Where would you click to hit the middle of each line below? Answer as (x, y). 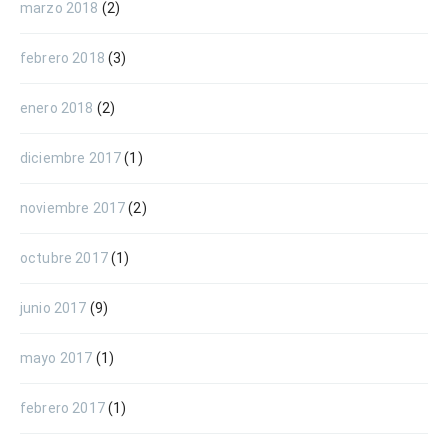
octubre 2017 (64, 257)
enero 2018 (57, 107)
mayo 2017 (56, 357)
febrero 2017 (62, 407)
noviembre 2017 (73, 207)
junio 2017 (53, 307)
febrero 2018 (62, 57)
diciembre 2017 (71, 157)
